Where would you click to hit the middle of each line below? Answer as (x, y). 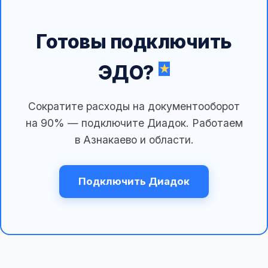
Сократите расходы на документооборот (134, 106)
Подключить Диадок (134, 182)
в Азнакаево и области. (134, 140)
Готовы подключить (134, 42)
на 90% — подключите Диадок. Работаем (134, 123)
